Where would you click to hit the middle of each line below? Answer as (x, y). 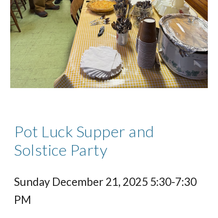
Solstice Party (61, 149)
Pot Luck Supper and (84, 131)
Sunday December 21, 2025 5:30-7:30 (106, 182)
